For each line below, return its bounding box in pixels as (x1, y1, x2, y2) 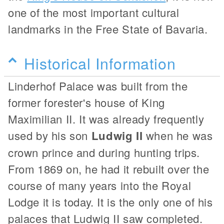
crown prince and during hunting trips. (8, 144, 200, 160)
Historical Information (24, 51, 176, 74)
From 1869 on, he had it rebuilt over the (8, 160, 209, 176)
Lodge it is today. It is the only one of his (8, 193, 213, 209)
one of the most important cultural (8, 4, 179, 20)
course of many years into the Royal (8, 177, 191, 193)
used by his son (8, 127, 91, 143)
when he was (145, 127, 213, 143)
